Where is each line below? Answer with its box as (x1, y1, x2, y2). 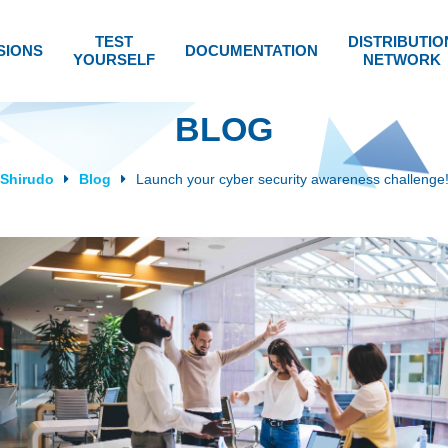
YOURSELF (73, 51, 155, 68)
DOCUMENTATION (185, 42, 318, 59)
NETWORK (362, 51, 441, 68)
